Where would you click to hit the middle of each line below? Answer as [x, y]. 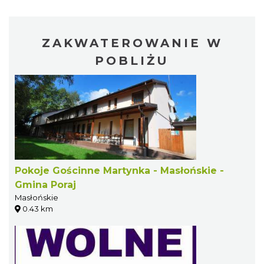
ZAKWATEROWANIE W [132, 43]
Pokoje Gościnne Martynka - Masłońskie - [119, 170]
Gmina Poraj [45, 184]
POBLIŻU [132, 60]
